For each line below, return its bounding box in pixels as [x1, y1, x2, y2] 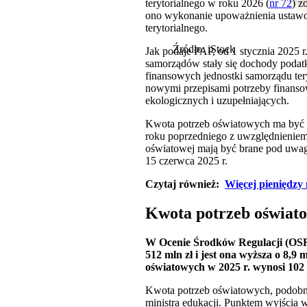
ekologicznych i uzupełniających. [145, 95, 289, 107]
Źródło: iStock [173, 43, 235, 56]
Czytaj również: [145, 178, 225, 191]
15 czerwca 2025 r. [145, 155, 228, 167]
